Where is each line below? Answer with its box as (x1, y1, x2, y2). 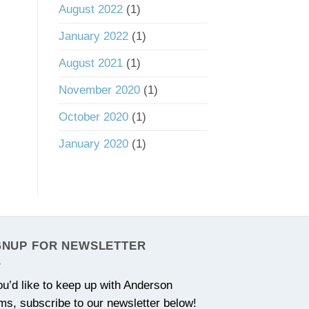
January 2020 (58, 137, 128, 151)
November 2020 (58, 83, 140, 97)
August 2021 (58, 57, 123, 70)
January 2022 (58, 30, 128, 43)
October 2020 (58, 110, 128, 124)
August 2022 (58, 3, 123, 17)
